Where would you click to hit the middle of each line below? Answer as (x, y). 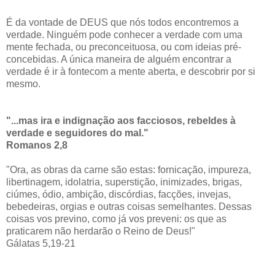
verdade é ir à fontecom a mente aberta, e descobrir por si (131, 72)
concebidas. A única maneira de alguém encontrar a (119, 60)
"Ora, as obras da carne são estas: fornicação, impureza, (129, 170)
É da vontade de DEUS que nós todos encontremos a (122, 23)
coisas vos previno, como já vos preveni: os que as (116, 219)
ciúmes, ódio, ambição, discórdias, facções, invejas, (118, 195)
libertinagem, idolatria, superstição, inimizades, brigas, (124, 182)
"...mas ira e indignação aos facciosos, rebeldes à (121, 121)
